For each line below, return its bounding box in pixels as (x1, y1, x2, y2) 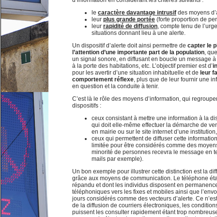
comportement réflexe (72, 76, 134, 83)
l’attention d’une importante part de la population (72, 49, 204, 56)
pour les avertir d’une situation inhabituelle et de (72, 69, 200, 76)
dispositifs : (72, 102, 101, 109)
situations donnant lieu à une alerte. (92, 30, 186, 36)
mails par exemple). (92, 155, 143, 162)
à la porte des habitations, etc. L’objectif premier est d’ (72, 62, 213, 69)
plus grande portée (103, 16, 155, 23)
